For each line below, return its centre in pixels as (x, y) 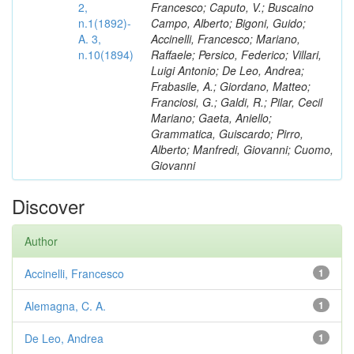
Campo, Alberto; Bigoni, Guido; (228, 23)
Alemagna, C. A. (65, 306)
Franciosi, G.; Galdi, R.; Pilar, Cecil (237, 102)
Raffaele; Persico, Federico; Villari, (236, 55)
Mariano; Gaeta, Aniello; (211, 118)
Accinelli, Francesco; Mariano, (226, 39)
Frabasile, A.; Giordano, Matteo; (231, 86)
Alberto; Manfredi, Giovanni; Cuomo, (242, 149)
